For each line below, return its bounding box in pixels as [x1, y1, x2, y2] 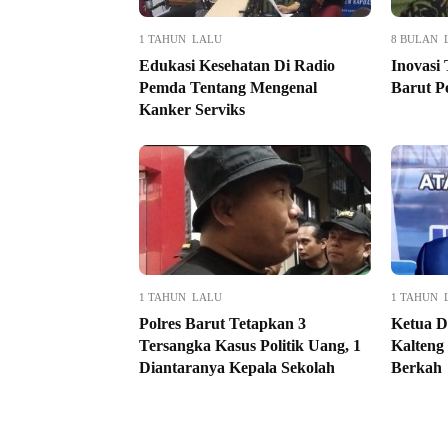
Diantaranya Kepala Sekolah [139, 358, 335, 376]
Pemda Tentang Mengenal [139, 78, 317, 96]
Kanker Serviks [139, 100, 245, 118]
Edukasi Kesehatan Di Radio [139, 56, 335, 74]
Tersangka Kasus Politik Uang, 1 [139, 336, 361, 354]
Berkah [390, 358, 442, 376]
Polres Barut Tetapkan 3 [139, 314, 306, 332]
